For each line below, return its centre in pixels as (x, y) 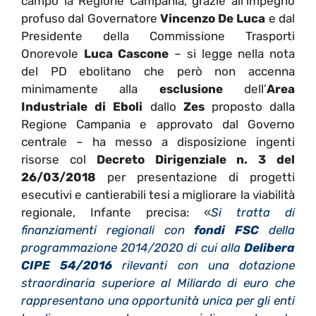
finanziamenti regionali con (108, 230)
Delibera (269, 248)
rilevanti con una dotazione (204, 266)
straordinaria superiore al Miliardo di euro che (158, 283)
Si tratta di (253, 213)
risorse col (59, 160)
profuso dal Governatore (91, 19)
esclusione (191, 89)
